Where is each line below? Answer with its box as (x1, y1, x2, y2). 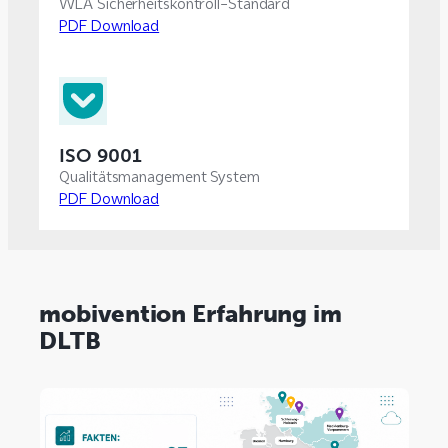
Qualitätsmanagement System (59, 166, 260, 187)
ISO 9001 (59, 144, 142, 166)
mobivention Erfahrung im (39, 299, 342, 327)
